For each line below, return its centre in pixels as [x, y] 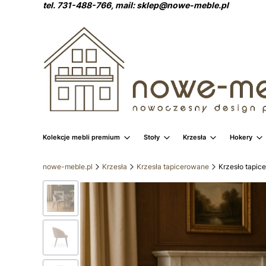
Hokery [241, 137]
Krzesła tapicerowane [173, 166]
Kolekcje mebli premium [81, 137]
